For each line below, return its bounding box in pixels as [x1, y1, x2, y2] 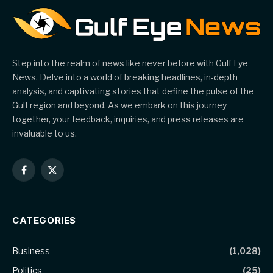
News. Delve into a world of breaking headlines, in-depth [12, 71, 238, 82]
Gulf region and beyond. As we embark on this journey [12, 99, 227, 110]
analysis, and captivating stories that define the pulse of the [12, 85, 254, 96]
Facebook [23, 170, 64, 181]
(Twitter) [51, 183, 86, 194]
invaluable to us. [12, 127, 77, 138]
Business [12, 245, 50, 256]
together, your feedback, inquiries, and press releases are [12, 113, 244, 124]
